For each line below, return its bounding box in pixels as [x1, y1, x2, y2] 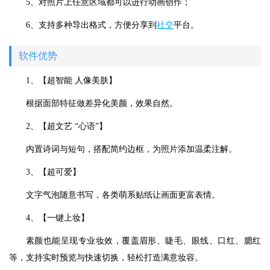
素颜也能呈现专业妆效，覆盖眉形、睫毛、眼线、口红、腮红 [26, 236, 261, 245]
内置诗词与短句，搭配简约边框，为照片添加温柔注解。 [26, 145, 237, 154]
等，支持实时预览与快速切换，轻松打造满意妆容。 [9, 253, 203, 262]
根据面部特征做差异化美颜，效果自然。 [26, 99, 178, 108]
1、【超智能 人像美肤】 [26, 76, 117, 85]
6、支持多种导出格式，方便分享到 [26, 20, 157, 30]
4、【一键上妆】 [26, 213, 89, 222]
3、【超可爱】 [26, 168, 81, 177]
